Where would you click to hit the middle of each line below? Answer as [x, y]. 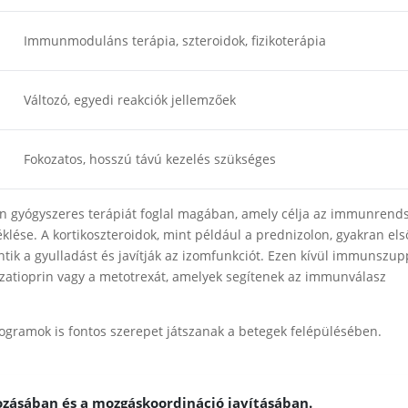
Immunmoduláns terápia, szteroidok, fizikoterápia [175, 41]
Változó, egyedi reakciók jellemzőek [130, 100]
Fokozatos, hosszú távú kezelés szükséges [150, 159]
